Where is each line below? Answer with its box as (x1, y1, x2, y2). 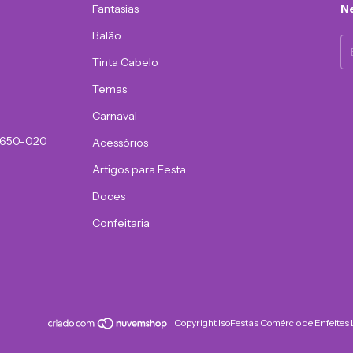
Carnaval (92, 108, 138, 123)
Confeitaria (92, 215, 150, 230)
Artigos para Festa (92, 162, 187, 176)
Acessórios (92, 135, 149, 150)
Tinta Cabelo (92, 54, 159, 69)
